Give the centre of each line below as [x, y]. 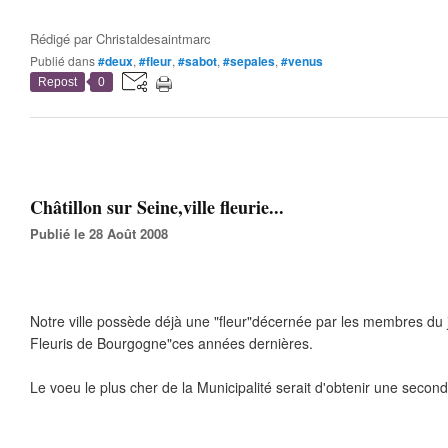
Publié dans [66, 60]
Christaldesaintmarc [153, 38]
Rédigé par [63, 38]
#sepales [249, 61]
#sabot [197, 61]
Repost [57, 82]
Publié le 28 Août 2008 [103, 233]
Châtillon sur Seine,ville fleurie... [157, 207]
